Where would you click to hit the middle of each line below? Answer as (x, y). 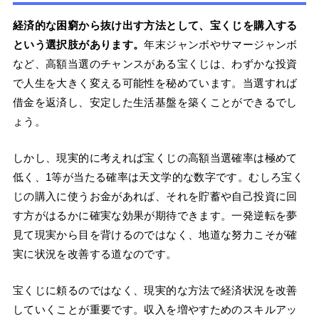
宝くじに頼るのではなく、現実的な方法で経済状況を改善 (155, 291)
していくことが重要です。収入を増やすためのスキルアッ (155, 310)
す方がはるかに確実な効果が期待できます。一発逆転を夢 (155, 216)
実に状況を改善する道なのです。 (95, 254)
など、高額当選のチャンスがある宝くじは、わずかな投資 (155, 64)
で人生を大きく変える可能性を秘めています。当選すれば (155, 83)
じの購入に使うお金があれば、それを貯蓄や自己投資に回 (155, 197)
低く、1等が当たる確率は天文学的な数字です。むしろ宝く (158, 177)
